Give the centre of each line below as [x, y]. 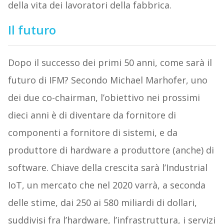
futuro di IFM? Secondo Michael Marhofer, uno [107, 80]
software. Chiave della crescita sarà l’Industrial [107, 167]
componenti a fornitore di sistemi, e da [92, 132]
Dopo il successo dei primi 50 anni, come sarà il [110, 62]
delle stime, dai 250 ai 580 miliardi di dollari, [102, 202]
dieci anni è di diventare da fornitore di [92, 115]
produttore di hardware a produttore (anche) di [111, 150]
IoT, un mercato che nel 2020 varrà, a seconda [106, 185]
